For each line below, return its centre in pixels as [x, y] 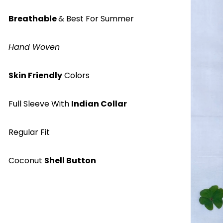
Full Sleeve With [40, 104]
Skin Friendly [35, 75]
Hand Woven [34, 47]
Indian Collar [99, 104]
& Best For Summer [96, 18]
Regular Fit [29, 132]
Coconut [26, 160]
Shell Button [70, 160]
